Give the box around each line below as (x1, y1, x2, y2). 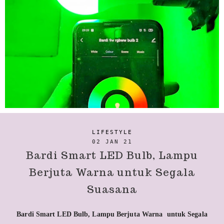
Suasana (87, 182, 137, 196)
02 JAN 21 (91, 138, 132, 145)
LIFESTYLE (91, 129, 132, 136)
